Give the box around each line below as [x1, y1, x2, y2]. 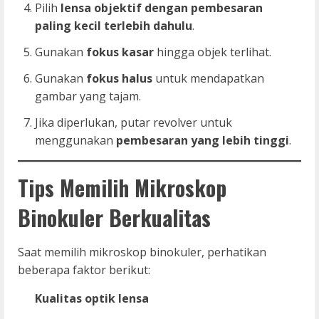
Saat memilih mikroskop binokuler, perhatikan [18, 244, 266, 260]
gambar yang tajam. [35, 88, 141, 104]
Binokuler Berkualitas [18, 201, 211, 234]
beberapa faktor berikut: [18, 261, 150, 278]
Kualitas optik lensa [35, 290, 149, 306]
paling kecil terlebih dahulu [35, 17, 192, 33]
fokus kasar [86, 43, 154, 60]
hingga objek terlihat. [154, 43, 271, 60]
